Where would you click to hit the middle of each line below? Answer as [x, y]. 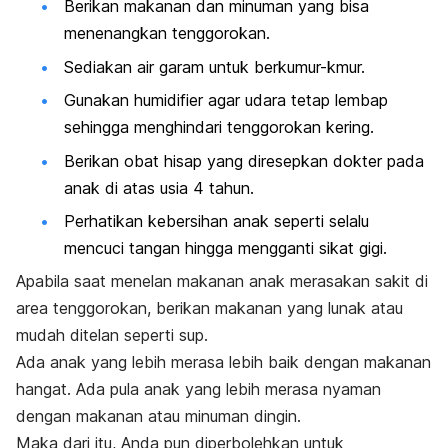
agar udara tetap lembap [295, 100]
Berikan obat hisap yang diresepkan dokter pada [244, 160]
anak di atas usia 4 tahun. [159, 187]
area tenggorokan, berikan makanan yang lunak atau [209, 308]
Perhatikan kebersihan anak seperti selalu [216, 220]
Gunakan [99, 100]
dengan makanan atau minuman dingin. [158, 416]
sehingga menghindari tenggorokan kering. [219, 127]
